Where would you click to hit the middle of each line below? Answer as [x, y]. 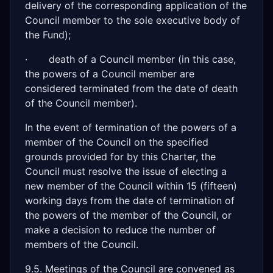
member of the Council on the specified [117, 142]
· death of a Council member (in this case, [130, 59]
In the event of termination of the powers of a [131, 127]
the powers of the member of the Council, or [128, 215]
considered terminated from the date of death [131, 88]
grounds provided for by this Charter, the [120, 157]
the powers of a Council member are [110, 74]
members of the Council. [82, 244]
